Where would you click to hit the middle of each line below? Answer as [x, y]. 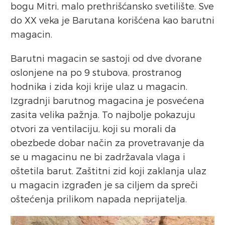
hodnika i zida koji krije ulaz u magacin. [99, 86]
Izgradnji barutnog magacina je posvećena [107, 100]
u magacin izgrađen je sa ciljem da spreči [104, 185]
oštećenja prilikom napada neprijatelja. [99, 199]
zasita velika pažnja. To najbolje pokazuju [103, 115]
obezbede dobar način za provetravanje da [107, 143]
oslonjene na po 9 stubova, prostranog [96, 72]
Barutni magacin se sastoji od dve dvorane [106, 58]
